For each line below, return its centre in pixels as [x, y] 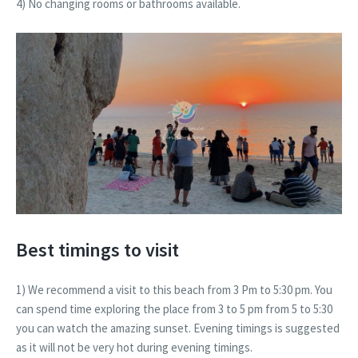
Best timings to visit [97, 250]
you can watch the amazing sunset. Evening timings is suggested [178, 328]
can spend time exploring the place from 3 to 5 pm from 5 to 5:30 [174, 309]
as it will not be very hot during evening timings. [135, 348]
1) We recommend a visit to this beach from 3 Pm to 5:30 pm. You [174, 290]
